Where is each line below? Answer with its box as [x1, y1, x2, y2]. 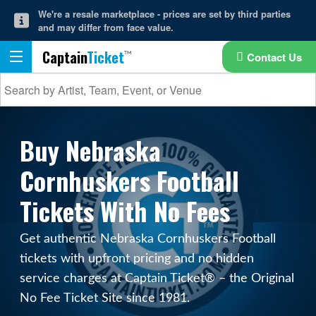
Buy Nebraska [20, 131, 162, 169]
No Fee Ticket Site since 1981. [20, 292, 190, 304]
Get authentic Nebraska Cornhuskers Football [20, 233, 276, 245]
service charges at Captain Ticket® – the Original [20, 272, 295, 284]
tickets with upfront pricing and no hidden [20, 253, 255, 265]
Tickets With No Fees [20, 192, 231, 229]
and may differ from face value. [37, 20, 174, 34]
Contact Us [247, 49, 302, 65]
